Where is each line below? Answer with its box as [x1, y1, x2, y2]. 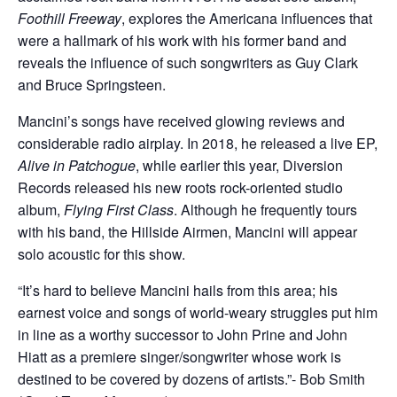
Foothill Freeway [18, 7, 121, 28]
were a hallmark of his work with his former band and [18, 29, 346, 51]
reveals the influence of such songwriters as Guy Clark [18, 51, 358, 73]
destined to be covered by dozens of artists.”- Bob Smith [18, 368, 365, 389]
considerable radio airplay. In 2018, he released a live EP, [18, 132, 378, 153]
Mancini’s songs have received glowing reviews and [18, 110, 345, 131]
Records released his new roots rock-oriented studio [18, 176, 343, 198]
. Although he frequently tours [174, 198, 357, 220]
